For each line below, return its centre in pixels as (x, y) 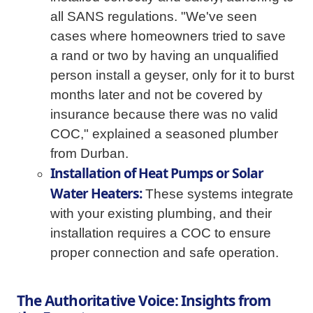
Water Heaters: (96, 193)
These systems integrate (218, 194)
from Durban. (89, 153)
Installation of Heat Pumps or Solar (157, 173)
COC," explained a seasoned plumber (164, 134)
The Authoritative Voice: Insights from (144, 300)
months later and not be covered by (156, 95)
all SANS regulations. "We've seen (154, 16)
